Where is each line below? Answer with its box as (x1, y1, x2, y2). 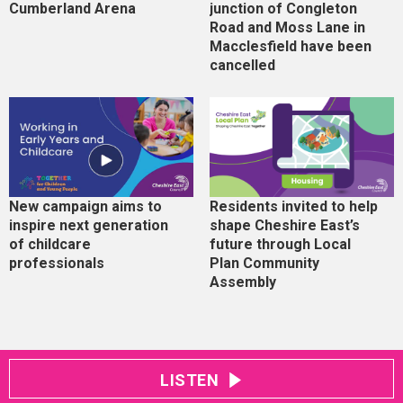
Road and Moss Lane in (209, 18, 365, 36)
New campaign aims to (9, 198, 162, 216)
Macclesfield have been (209, 37, 372, 55)
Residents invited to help (209, 198, 378, 216)
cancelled (209, 56, 275, 74)
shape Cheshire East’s (209, 217, 360, 235)
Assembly (209, 273, 276, 291)
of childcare (9, 236, 91, 254)
